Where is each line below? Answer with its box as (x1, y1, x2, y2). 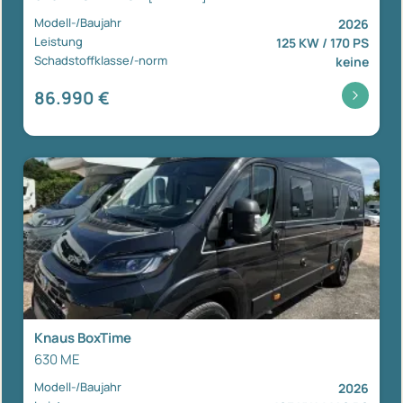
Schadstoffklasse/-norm (34, 52, 167, 69)
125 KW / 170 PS (276, 34, 369, 52)
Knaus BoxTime (34, 328, 131, 348)
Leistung (34, 33, 83, 50)
